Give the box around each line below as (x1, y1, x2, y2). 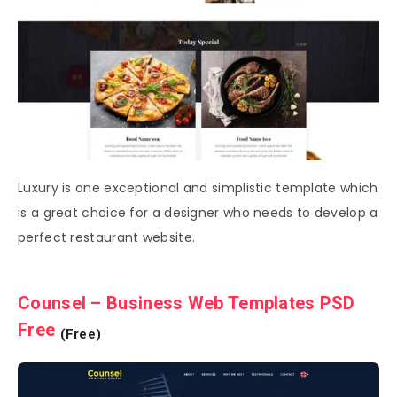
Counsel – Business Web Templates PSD (18, 292, 355, 314)
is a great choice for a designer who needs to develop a (18, 203, 378, 222)
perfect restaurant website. (18, 228, 196, 246)
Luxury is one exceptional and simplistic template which (18, 178, 378, 197)
